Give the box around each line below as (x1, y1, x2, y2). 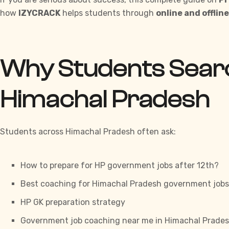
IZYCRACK (18, 8, 60, 18)
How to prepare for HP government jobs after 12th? (20, 161, 219, 171)
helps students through (60, 8, 156, 18)
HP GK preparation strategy (20, 197, 125, 208)
